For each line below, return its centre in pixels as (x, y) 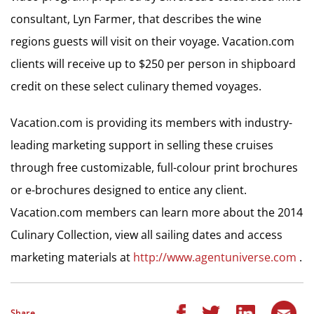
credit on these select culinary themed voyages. (136, 86)
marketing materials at (72, 257)
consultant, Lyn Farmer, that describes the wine (136, 19)
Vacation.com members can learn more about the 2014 (157, 212)
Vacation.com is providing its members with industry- (151, 123)
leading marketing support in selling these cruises (142, 145)
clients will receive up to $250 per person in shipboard (153, 64)
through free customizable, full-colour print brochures (154, 168)
